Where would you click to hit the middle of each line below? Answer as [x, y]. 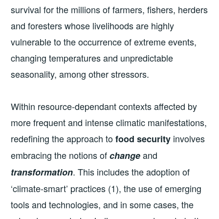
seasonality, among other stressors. [80, 74]
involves [188, 138]
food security [143, 139]
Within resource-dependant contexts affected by [104, 106]
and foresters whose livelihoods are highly [93, 26]
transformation [42, 172]
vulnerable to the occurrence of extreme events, [104, 42]
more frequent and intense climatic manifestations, [109, 122]
